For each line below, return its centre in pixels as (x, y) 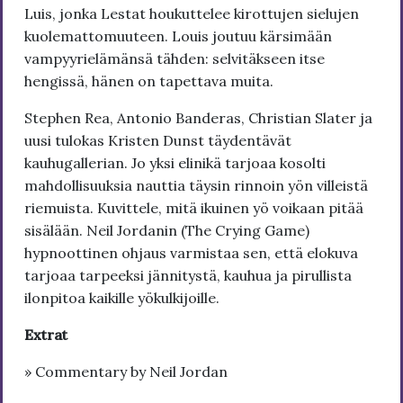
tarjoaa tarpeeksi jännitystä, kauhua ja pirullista (188, 275)
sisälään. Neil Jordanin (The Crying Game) (167, 230)
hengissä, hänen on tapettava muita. (149, 81)
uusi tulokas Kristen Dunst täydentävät (158, 140)
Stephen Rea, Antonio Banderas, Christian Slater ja (198, 117)
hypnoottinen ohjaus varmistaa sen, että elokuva (191, 252)
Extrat (46, 334)
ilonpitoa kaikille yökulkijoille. (122, 297)
